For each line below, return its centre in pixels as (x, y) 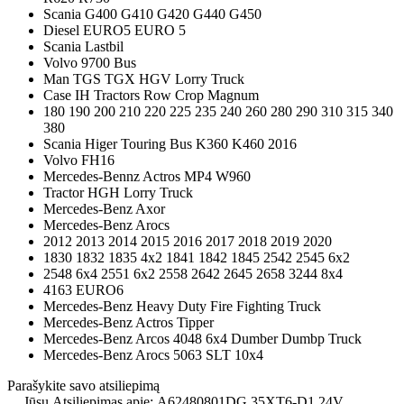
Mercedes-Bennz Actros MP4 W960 (147, 176)
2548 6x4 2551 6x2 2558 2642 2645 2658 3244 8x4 (193, 273)
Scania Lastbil (83, 46)
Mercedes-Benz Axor (104, 208)
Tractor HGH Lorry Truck (118, 192)
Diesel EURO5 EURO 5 (115, 30)
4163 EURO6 (83, 289)
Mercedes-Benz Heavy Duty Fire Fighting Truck (182, 306)
